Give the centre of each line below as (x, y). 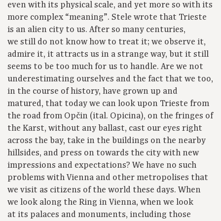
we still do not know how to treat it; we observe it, (107, 42)
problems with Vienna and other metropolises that (108, 178)
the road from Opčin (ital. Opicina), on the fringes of (110, 116)
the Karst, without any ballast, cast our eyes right (105, 129)
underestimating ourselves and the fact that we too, (110, 79)
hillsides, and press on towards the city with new (103, 153)
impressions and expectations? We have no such (102, 166)
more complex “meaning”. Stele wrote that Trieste (107, 18)
